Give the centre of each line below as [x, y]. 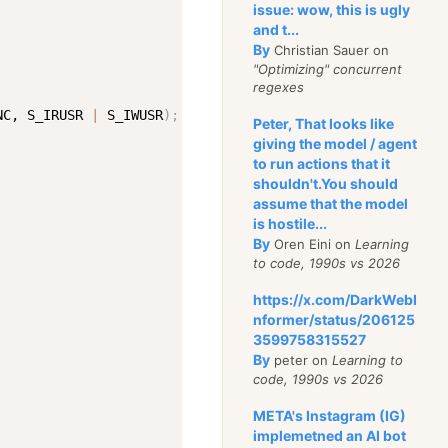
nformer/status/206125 [334, 319]
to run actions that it [322, 163]
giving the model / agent [335, 143]
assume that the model [331, 203]
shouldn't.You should [326, 183]
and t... [276, 29]
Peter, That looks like [324, 123]
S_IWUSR [131, 114]
